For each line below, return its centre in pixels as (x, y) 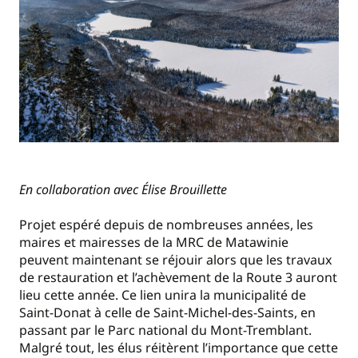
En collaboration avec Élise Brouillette (123, 189)
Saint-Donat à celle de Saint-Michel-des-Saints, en (167, 313)
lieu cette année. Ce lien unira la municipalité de (163, 295)
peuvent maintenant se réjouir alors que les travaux (175, 260)
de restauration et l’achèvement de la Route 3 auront (178, 278)
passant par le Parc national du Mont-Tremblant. (165, 330)
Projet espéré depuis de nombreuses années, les (166, 225)
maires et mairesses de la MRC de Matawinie (154, 243)
